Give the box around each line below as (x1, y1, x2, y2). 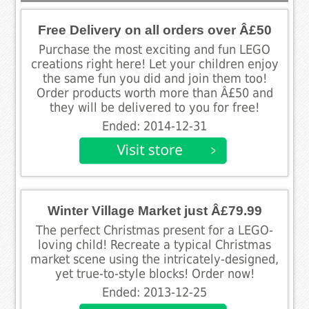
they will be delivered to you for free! (50, 100, 259, 114)
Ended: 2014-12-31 (102, 119, 207, 133)
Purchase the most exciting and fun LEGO (39, 42, 270, 57)
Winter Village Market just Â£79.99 (47, 203, 262, 218)
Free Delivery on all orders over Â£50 (37, 22, 272, 37)
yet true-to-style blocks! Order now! (54, 266, 255, 281)
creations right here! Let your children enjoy (30, 57, 279, 71)
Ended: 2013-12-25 (102, 285, 207, 299)
